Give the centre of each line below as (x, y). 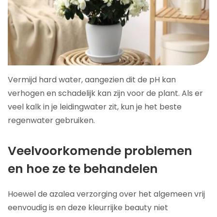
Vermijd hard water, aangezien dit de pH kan (92, 79)
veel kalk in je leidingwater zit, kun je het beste (95, 107)
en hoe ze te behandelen (83, 169)
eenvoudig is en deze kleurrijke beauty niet (88, 207)
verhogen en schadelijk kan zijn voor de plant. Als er (105, 93)
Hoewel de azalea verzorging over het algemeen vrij (106, 194)
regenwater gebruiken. (51, 120)
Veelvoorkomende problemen (100, 151)
